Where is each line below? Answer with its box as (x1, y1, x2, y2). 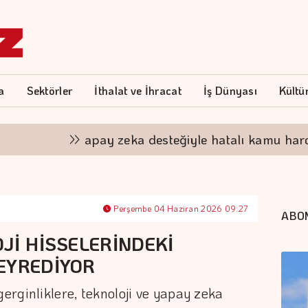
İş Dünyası (203, 83, 258, 98)
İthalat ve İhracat (94, 83, 181, 98)
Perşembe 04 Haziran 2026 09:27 (111, 203, 249, 214)
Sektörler (26, 83, 73, 98)
